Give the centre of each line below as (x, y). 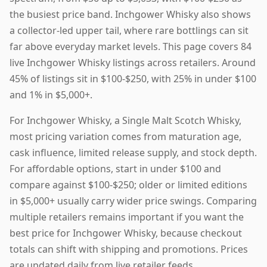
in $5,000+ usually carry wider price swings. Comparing (133, 201)
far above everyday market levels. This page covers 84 (131, 46)
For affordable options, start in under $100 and (115, 168)
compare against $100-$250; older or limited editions (128, 184)
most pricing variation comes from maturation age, (125, 136)
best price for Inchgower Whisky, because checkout (126, 233)
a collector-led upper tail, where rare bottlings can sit (129, 30)
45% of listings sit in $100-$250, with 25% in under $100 (133, 78)
